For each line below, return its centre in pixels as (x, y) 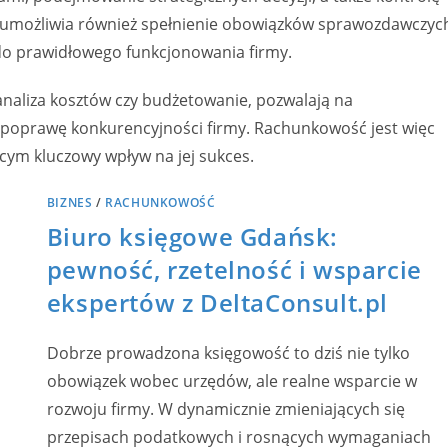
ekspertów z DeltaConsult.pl (217, 302)
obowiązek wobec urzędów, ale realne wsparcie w (231, 381)
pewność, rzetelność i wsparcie (234, 269)
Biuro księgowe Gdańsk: (192, 236)
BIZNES (69, 202)
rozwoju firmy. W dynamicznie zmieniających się (225, 409)
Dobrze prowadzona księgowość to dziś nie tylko (228, 353)
